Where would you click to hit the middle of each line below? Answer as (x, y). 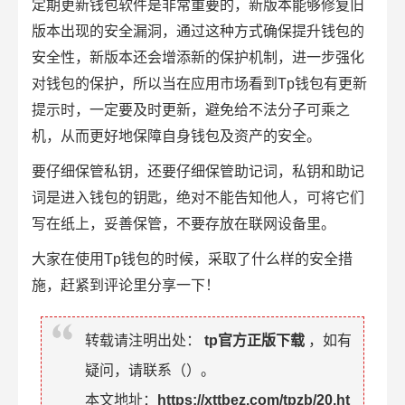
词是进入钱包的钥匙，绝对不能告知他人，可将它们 (198, 198)
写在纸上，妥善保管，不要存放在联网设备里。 (184, 224)
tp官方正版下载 (254, 340)
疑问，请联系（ (136, 370)
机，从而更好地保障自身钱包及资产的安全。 (176, 136)
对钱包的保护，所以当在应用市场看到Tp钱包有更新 (199, 84)
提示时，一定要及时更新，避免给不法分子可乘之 (191, 110)
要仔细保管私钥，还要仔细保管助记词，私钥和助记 (198, 171)
